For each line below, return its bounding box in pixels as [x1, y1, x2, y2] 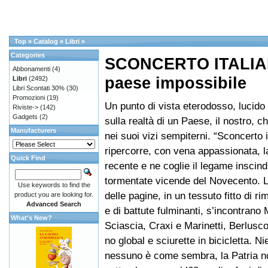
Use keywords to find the [17, 181, 90, 188]
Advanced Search [26, 200, 81, 208]
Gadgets [13, 113, 38, 120]
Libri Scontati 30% [13, 84, 65, 92]
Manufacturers [11, 127, 56, 134]
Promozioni [13, 94, 45, 101]
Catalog [33, 38, 58, 45]
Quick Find [11, 154, 45, 162]
